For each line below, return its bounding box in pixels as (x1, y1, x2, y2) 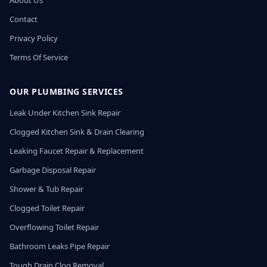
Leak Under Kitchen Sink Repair (10, 107, 120, 118)
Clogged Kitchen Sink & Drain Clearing (10, 126, 144, 137)
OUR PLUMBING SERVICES (10, 86, 123, 97)
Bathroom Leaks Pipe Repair (10, 241, 110, 252)
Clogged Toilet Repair (10, 203, 85, 213)
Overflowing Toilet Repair (10, 222, 99, 232)
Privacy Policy (10, 33, 58, 44)
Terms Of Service (10, 52, 68, 63)
